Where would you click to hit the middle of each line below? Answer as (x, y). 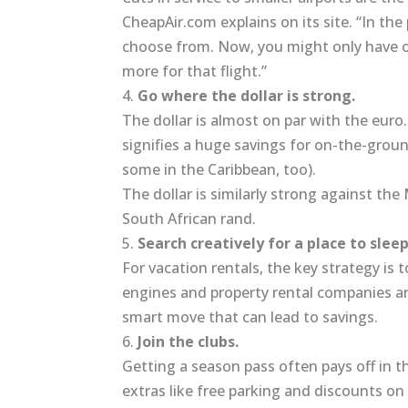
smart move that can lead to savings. (250, 317)
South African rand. (189, 219)
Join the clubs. (189, 342)
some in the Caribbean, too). (221, 170)
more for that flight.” (195, 71)
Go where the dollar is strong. (247, 96)
